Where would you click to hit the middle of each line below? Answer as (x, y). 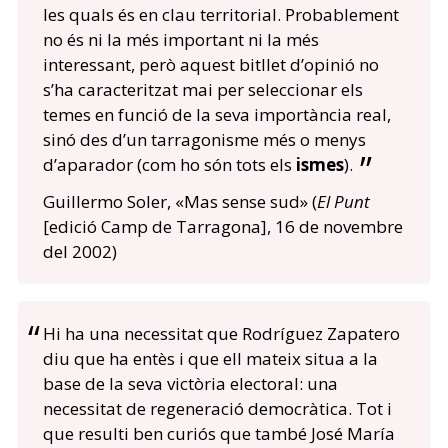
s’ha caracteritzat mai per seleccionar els (202, 90)
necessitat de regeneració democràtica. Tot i (217, 409)
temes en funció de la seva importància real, (216, 115)
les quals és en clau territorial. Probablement (220, 15)
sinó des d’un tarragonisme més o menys (204, 140)
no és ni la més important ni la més (180, 40)
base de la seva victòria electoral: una (190, 384)
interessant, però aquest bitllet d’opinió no (210, 65)
